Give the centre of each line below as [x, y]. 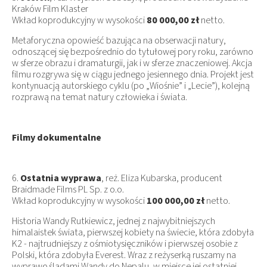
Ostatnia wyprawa [61, 178]
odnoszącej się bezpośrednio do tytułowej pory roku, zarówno [133, 52]
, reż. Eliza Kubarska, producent [162, 178]
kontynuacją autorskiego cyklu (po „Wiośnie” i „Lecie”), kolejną [131, 86]
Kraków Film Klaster [50, 9]
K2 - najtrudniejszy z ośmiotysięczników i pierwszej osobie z [125, 243]
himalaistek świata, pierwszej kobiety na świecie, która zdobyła [133, 232]
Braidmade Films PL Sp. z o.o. [68, 189]
